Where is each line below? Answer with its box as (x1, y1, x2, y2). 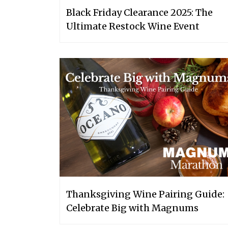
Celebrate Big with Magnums (66, 202, 198, 214)
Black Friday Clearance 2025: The (66, 6, 213, 18)
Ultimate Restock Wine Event (66, 20, 199, 32)
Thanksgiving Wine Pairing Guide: (66, 188, 224, 200)
